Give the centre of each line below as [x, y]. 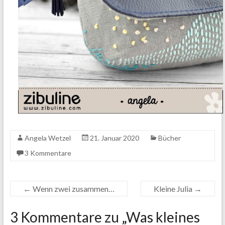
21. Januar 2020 [114, 138]
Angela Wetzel [47, 138]
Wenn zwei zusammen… [73, 189]
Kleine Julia [174, 189]
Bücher [169, 138]
